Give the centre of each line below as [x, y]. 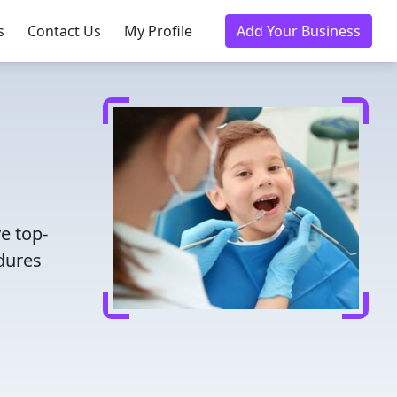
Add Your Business [299, 31]
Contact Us [64, 31]
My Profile [158, 31]
